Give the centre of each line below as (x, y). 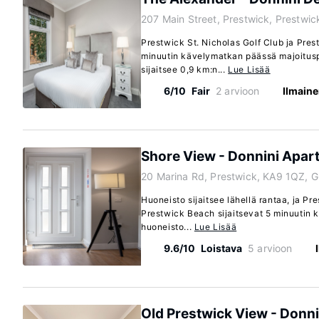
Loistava (221, 248)
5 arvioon (270, 248)
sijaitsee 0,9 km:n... (185, 69)
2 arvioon (238, 91)
